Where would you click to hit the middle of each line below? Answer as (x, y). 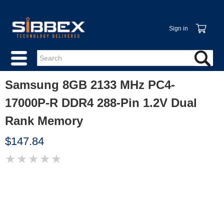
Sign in (178, 28)
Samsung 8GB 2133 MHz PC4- (90, 85)
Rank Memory (44, 121)
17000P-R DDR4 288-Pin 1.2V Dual (101, 103)
